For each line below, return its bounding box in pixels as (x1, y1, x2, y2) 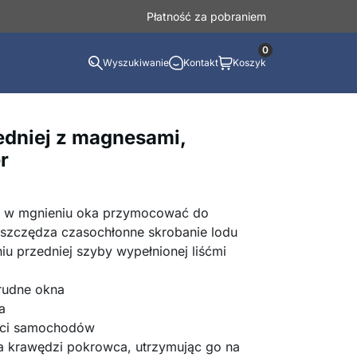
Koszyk (233, 57, 266, 69)
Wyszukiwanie (103, 57, 169, 69)
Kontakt (183, 57, 218, 69)
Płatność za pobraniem (147, 10, 266, 23)
